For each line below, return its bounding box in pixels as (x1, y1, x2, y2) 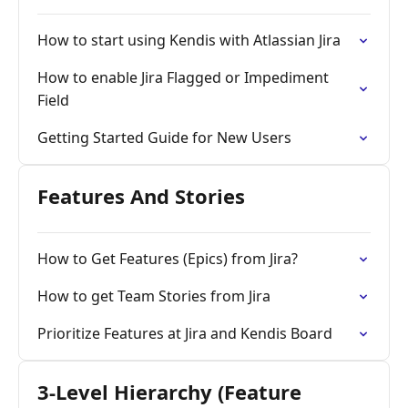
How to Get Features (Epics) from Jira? (37, 249, 298, 269)
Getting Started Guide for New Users (37, 127, 291, 148)
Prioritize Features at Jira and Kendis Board (37, 323, 332, 343)
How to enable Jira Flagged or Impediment (37, 67, 329, 87)
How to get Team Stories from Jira (37, 286, 270, 306)
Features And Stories (37, 182, 245, 209)
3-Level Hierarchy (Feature (37, 378, 301, 405)
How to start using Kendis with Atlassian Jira (37, 30, 341, 50)
